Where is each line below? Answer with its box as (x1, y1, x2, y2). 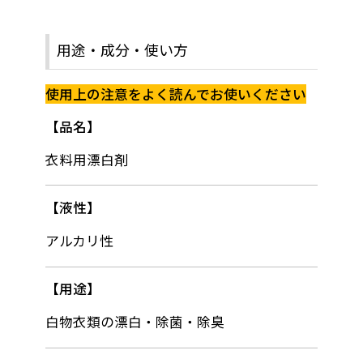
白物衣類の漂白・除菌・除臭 (45, 311, 224, 331)
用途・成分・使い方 (56, 39, 188, 60)
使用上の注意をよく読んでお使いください (45, 84, 306, 105)
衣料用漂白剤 (45, 149, 128, 169)
